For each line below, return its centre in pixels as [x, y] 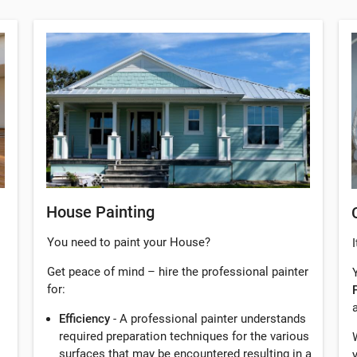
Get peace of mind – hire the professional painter [178, 272]
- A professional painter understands [208, 319]
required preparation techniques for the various [184, 337]
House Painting [100, 212]
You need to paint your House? [129, 243]
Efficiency [84, 319]
